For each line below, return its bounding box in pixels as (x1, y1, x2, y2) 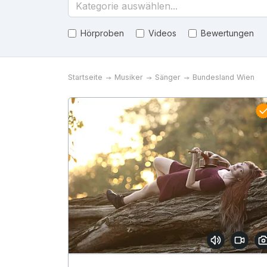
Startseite (68, 73, 103, 82)
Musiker (114, 73, 143, 82)
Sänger (155, 73, 181, 82)
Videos (148, 28, 176, 38)
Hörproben (80, 28, 124, 38)
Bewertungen (201, 28, 254, 38)
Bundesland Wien (193, 73, 254, 82)
